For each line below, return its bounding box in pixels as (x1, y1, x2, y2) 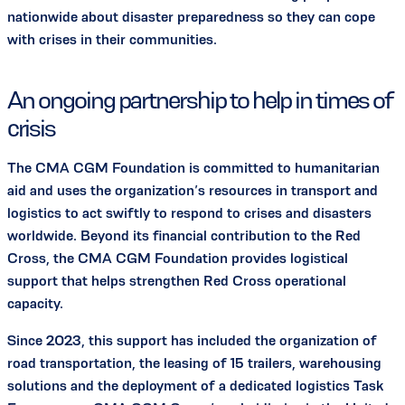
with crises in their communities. (7, 31, 217, 47)
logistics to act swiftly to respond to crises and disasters (7, 204, 372, 221)
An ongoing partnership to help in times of (7, 85, 393, 114)
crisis (7, 113, 55, 142)
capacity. (7, 295, 63, 311)
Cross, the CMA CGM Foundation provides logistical (7, 250, 348, 266)
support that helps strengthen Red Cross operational (7, 272, 346, 288)
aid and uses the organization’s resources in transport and (7, 182, 378, 198)
